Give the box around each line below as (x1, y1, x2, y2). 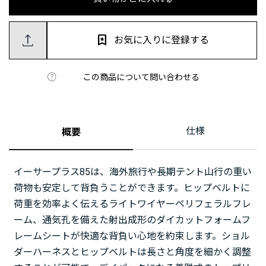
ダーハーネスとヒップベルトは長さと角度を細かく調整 (14, 246, 251, 258)
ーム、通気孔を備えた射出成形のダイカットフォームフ (14, 214, 251, 226)
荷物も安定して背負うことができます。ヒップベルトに (14, 182, 250, 194)
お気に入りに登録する (114, 34, 209, 46)
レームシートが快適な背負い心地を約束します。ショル (14, 230, 250, 242)
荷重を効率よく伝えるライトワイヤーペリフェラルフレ (14, 198, 251, 210)
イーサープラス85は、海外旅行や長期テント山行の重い (14, 166, 252, 178)
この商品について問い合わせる (83, 72, 199, 82)
